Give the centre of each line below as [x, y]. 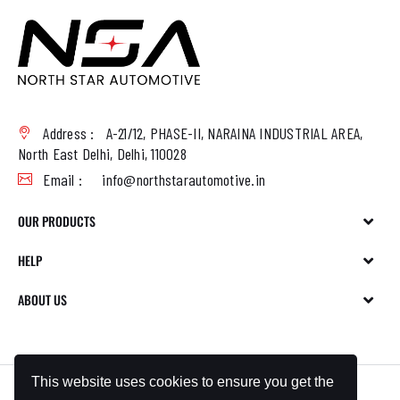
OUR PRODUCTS [57, 221]
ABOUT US [42, 299]
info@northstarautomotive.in [183, 179]
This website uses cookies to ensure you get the [183, 381]
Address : [69, 133]
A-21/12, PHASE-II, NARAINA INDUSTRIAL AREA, [234, 133]
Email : [62, 179]
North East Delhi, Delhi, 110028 [102, 153]
